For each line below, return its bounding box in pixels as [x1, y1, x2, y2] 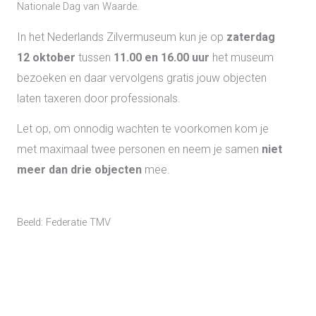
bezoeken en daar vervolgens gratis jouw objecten [17, 71, 267, 85]
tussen [75, 50, 114, 64]
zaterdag [226, 30, 275, 44]
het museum [209, 50, 274, 64]
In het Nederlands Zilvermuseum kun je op [17, 30, 226, 44]
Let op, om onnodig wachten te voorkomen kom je [17, 122, 269, 136]
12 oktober [17, 50, 75, 64]
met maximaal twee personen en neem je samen [17, 142, 259, 157]
